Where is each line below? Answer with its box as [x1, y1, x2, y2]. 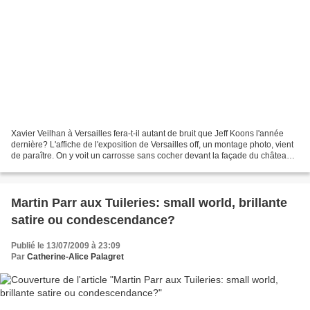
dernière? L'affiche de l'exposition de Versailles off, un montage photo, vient [11, 139, 293, 149]
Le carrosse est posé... [11, 161, 95, 172]
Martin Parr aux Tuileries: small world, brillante [11, 195, 287, 210]
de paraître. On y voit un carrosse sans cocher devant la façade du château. [11, 150, 293, 161]
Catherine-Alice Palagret [27, 251, 124, 262]
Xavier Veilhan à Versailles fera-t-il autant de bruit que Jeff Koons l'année [11, 128, 284, 138]
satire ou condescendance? [11, 212, 175, 227]
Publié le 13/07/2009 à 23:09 [11, 240, 120, 250]
